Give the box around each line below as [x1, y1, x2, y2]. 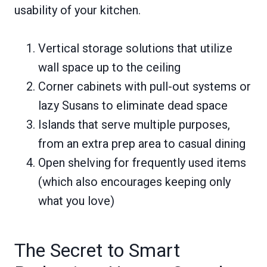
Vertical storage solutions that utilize [38, 41, 232, 55]
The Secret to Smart [14, 238, 180, 262]
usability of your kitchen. [14, 2, 141, 17]
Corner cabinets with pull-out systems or [38, 79, 251, 94]
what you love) [38, 193, 114, 208]
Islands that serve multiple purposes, [38, 117, 230, 132]
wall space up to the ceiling [38, 60, 181, 74]
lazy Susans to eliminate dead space [38, 98, 228, 113]
